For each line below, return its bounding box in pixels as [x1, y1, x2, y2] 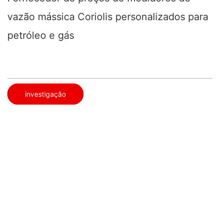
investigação [25, 89, 66, 98]
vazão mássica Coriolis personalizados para [7, 11, 208, 23]
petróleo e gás [7, 29, 74, 41]
